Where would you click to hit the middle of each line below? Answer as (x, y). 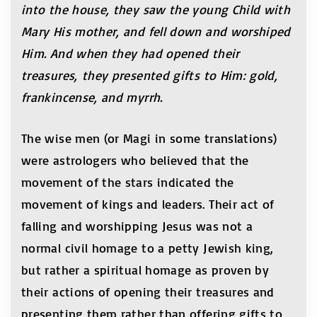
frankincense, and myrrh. (92, 97)
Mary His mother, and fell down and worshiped (156, 31)
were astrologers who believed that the (135, 160)
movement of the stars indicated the (128, 182)
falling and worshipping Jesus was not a (137, 226)
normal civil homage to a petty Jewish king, (148, 248)
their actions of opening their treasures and (148, 292)
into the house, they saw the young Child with (156, 9)
